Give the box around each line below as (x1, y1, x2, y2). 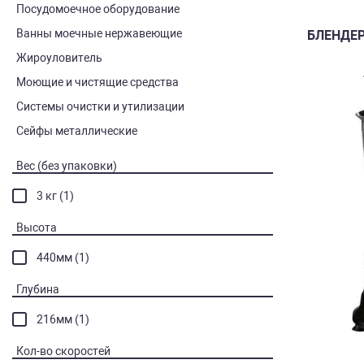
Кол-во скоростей (16, 344, 110, 357)
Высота (16, 221, 57, 234)
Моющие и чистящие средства (16, 76, 179, 89)
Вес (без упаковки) (16, 159, 117, 172)
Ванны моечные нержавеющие (16, 27, 182, 40)
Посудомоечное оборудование (16, 2, 180, 15)
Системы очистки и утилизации (16, 100, 184, 113)
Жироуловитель (16, 51, 102, 64)
